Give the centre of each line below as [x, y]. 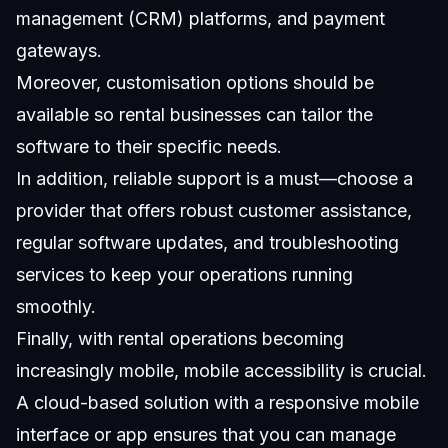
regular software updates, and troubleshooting [207, 243]
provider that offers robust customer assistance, [214, 211]
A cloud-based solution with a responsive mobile [217, 403]
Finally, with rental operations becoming [180, 339]
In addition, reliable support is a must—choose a [214, 179]
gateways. [59, 51]
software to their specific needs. [149, 147]
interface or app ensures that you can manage [206, 435]
